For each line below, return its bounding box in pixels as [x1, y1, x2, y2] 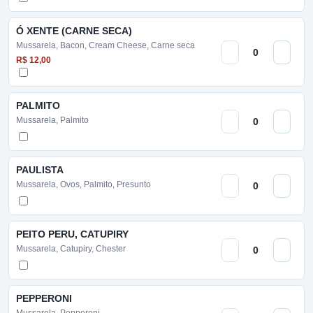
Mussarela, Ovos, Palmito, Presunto [16, 180, 151, 189]
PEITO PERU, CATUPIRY [16, 228, 129, 240]
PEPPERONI [16, 293, 72, 304]
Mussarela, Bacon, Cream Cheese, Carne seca [16, 41, 195, 50]
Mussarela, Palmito [16, 115, 89, 125]
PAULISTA [16, 164, 64, 175]
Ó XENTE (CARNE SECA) [16, 25, 132, 36]
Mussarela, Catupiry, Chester [16, 244, 126, 254]
